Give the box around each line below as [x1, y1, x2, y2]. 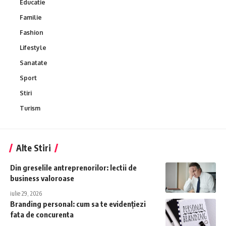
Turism [20, 104, 40, 112]
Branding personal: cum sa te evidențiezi [10, 199, 146, 208]
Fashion [20, 28, 43, 36]
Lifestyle [20, 43, 46, 51]
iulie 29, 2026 [10, 189, 42, 197]
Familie [20, 13, 42, 21]
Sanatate [20, 59, 47, 67]
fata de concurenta [10, 209, 74, 219]
